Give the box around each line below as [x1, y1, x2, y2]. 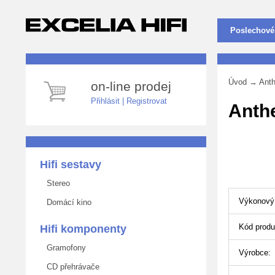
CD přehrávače [42, 262, 99, 271]
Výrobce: [239, 248, 271, 258]
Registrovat [126, 96, 167, 106]
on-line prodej [91, 79, 171, 93]
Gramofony [42, 243, 86, 252]
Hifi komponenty [40, 223, 126, 235]
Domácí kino [42, 198, 91, 207]
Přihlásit [91, 96, 120, 106]
